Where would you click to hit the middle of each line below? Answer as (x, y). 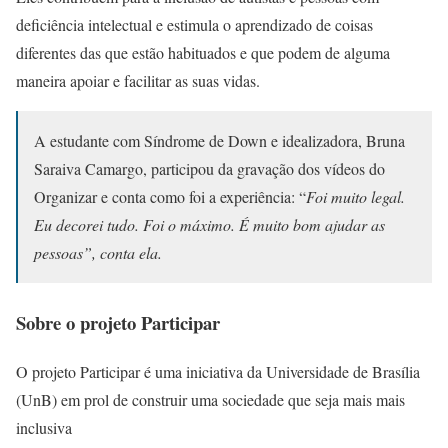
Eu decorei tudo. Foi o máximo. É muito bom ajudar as (209, 225)
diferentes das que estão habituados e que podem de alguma (203, 53)
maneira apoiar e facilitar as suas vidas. (138, 81)
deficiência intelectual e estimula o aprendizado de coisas (194, 25)
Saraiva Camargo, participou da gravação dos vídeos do (209, 169)
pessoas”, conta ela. (98, 253)
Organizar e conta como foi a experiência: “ (170, 197)
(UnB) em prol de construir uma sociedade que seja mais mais (210, 400)
